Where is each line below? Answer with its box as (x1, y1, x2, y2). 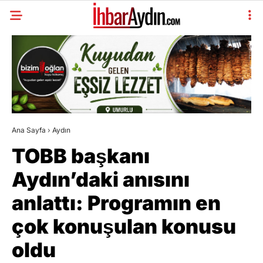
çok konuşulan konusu (12, 214, 236, 238)
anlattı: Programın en (12, 190, 221, 215)
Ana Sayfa (12, 125, 46, 134)
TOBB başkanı (12, 143, 150, 168)
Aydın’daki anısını (12, 167, 190, 191)
